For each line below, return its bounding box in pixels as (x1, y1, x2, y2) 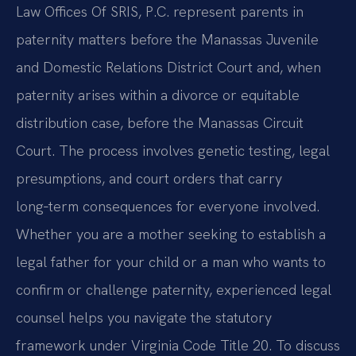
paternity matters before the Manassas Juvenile (16, 30, 319, 49)
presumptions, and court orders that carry (16, 169, 282, 188)
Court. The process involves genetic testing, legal (16, 141, 330, 161)
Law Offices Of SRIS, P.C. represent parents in (16, 2, 304, 21)
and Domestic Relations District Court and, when (16, 58, 321, 77)
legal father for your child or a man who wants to (16, 253, 326, 272)
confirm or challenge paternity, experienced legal (16, 281, 331, 300)
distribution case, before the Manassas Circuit (16, 114, 304, 133)
